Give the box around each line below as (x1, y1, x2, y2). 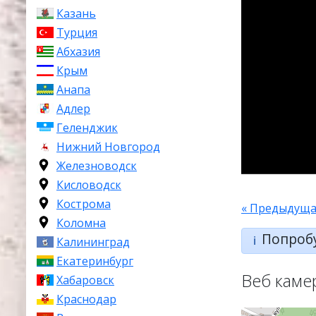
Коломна (56, 215, 106, 231)
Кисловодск (56, 177, 121, 193)
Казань (56, 6, 96, 21)
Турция (56, 25, 97, 40)
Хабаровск (56, 272, 114, 288)
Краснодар (56, 291, 116, 307)
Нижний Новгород (56, 139, 160, 154)
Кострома (56, 196, 111, 212)
